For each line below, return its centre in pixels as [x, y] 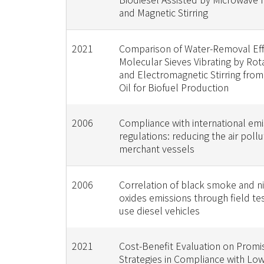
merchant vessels [156, 148]
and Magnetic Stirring [163, 12]
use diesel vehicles [159, 210]
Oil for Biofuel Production [174, 87]
